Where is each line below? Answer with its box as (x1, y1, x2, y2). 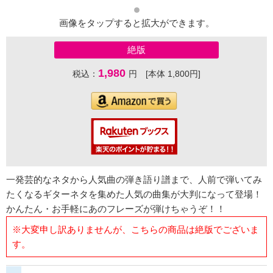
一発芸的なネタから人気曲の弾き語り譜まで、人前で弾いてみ (6, 174, 262, 185)
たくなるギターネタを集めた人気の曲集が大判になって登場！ (6, 189, 262, 200)
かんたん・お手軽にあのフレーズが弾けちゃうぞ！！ (6, 204, 225, 214)
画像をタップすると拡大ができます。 (58, 18, 214, 29)
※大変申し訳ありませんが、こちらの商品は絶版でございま (12, 224, 259, 235)
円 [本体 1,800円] (129, 69, 200, 79)
